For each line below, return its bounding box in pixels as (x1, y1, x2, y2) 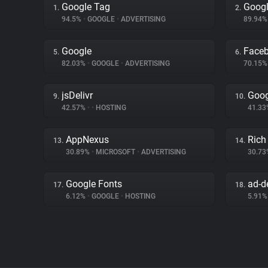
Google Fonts (66, 178, 122, 190)
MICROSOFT (94, 148, 137, 156)
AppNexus (66, 134, 109, 145)
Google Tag (62, 1, 110, 13)
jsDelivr (62, 90, 93, 101)
